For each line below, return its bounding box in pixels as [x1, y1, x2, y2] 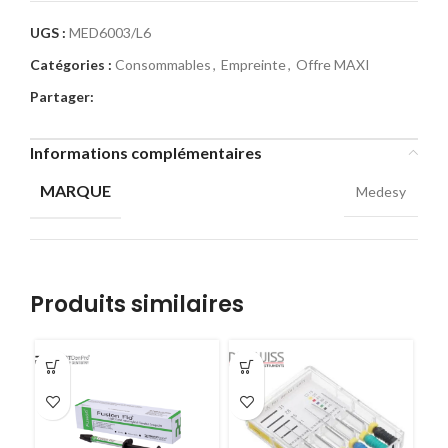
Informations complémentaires [30, 142, 262, 162]
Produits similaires [30, 288, 244, 320]
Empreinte [221, 55, 286, 73]
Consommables [115, 55, 211, 73]
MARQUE [40, 180, 111, 200]
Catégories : [30, 55, 112, 73]
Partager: [30, 87, 94, 105]
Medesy [356, 182, 406, 200]
